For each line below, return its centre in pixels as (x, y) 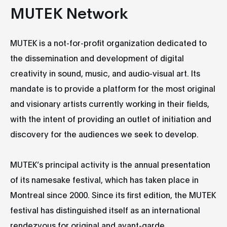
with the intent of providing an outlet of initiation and (111, 118)
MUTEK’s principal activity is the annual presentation (110, 164)
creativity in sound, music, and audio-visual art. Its (105, 73)
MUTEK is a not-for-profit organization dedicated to (108, 42)
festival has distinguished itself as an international (105, 210)
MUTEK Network (69, 12)
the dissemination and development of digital (97, 58)
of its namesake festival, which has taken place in (104, 179)
